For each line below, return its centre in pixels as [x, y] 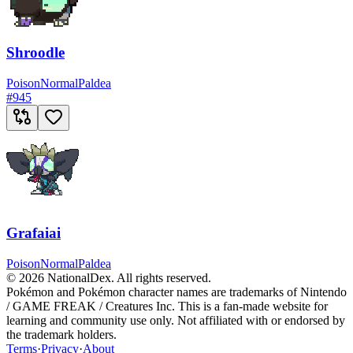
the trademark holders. [61, 334]
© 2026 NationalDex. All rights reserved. [109, 277]
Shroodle [35, 53]
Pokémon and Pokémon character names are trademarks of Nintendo [176, 292]
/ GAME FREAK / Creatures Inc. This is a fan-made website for [167, 306]
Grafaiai [33, 232]
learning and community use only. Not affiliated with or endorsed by [176, 320]
